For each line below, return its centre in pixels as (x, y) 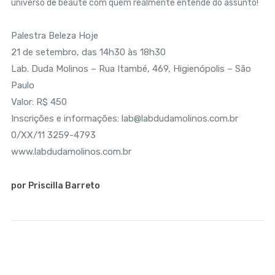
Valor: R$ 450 (39, 102)
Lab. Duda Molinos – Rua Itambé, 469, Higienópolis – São (131, 69)
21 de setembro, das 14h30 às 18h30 (88, 52)
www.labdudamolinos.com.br (71, 152)
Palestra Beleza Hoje (54, 36)
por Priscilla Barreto (55, 186)
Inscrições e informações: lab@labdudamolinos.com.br (124, 118)
